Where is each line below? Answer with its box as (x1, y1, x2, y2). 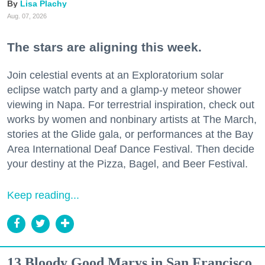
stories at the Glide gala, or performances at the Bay (7, 128, 253, 140)
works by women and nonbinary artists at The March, (7, 113, 257, 125)
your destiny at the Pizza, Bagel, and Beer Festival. (7, 157, 248, 170)
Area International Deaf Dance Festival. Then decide (7, 143, 254, 155)
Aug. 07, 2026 (7, 12, 47, 20)
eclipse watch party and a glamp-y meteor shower (7, 83, 241, 96)
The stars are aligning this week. (7, 40, 202, 54)
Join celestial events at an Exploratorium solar (7, 69, 224, 81)
